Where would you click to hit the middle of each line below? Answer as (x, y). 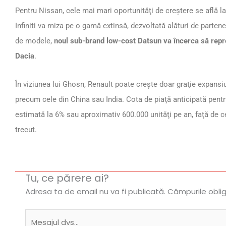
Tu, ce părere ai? (67, 178)
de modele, (35, 41)
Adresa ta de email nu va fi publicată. (95, 191)
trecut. (26, 130)
